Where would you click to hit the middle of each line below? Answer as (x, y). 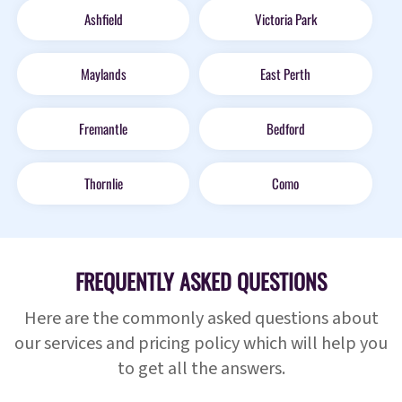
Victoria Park (285, 19)
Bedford (285, 129)
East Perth (286, 74)
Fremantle (104, 129)
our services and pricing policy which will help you (201, 344)
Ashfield (103, 19)
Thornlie (103, 184)
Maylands (103, 74)
